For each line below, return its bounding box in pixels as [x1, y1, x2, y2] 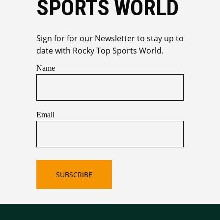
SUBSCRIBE [56, 169, 92, 179]
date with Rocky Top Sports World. [36, 45, 164, 56]
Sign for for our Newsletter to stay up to [36, 32, 184, 44]
